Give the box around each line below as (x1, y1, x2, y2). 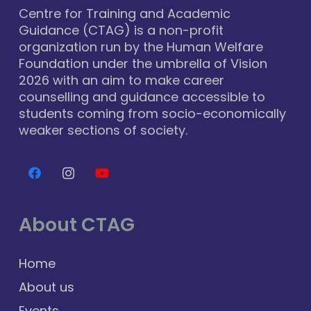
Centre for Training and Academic (19, 5, 230, 23)
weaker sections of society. (19, 121, 187, 140)
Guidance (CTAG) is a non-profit (19, 22, 224, 40)
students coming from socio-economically (19, 105, 286, 123)
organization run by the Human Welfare (19, 38, 263, 56)
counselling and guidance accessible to (19, 88, 265, 106)
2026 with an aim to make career (19, 72, 224, 90)
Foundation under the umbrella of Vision (19, 55, 267, 73)
